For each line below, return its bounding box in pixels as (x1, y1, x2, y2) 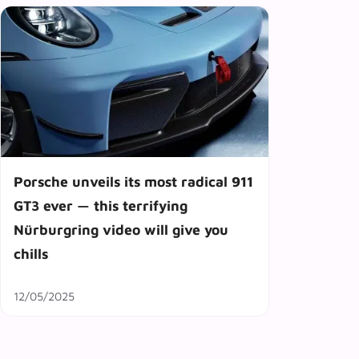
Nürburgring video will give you (14, 221, 228, 239)
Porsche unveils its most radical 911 (14, 173, 253, 191)
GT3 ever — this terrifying (14, 197, 188, 215)
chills (14, 245, 48, 263)
